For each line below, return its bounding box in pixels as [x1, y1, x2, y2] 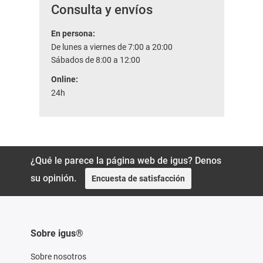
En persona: [50, 29, 95, 39]
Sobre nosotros [30, 252, 86, 262]
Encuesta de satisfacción [91, 174, 185, 184]
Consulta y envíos [50, 2, 153, 18]
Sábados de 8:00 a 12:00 [50, 55, 140, 65]
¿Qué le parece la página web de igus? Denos [30, 155, 221, 167]
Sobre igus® [30, 228, 83, 240]
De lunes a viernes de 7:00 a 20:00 [50, 42, 173, 52]
